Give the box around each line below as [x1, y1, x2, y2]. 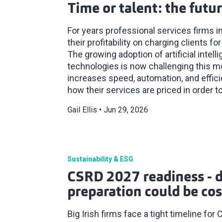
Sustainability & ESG [67, 155, 133, 163]
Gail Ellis [67, 105, 97, 114]
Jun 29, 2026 [104, 105, 148, 114]
